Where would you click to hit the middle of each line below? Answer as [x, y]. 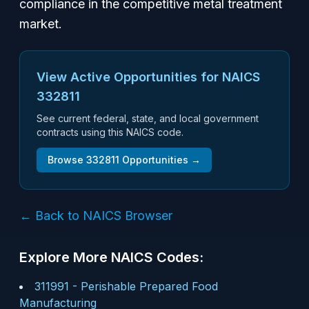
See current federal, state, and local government [148, 118]
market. [41, 24]
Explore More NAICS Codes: [111, 257]
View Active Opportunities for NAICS [148, 77]
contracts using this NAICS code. [110, 132]
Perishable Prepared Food [149, 286]
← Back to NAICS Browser [96, 216]
